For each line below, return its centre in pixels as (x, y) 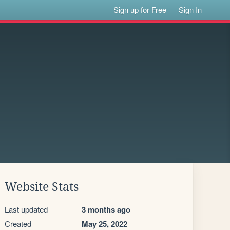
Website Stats (42, 187)
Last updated (26, 209)
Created (18, 224)
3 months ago (106, 209)
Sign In (190, 9)
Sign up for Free (140, 9)
